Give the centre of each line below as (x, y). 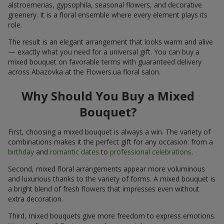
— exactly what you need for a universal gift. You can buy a (104, 51)
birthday (21, 151)
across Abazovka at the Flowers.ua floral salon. (84, 71)
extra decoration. (35, 198)
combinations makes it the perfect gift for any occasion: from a (110, 141)
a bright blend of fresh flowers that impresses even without (104, 188)
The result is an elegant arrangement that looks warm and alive (110, 41)
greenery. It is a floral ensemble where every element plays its (108, 14)
